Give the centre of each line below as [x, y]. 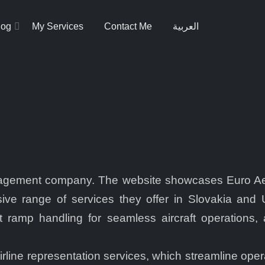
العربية [186, 26]
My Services [58, 26]
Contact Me [128, 26]
